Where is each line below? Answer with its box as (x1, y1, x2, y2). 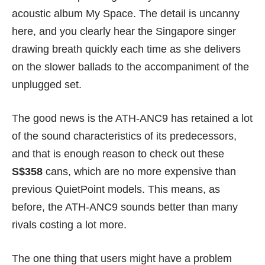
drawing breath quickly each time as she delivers (12, 43, 241, 56)
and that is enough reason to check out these (12, 148, 224, 160)
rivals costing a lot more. (12, 219, 127, 231)
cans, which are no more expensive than (43, 166, 236, 178)
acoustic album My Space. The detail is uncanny (12, 8, 240, 20)
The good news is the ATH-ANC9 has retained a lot (12, 112, 253, 125)
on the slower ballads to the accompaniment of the (12, 61, 249, 73)
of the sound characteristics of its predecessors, (12, 130, 237, 143)
